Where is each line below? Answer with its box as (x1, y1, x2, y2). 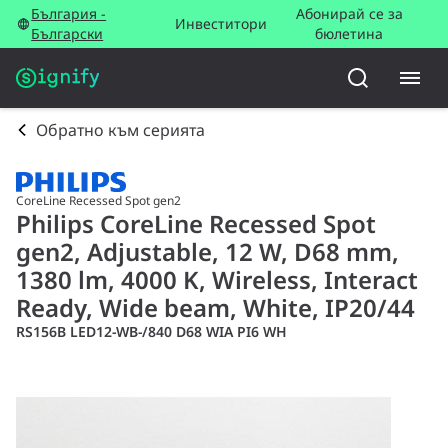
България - (31, 4, 107, 23)
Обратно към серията (36, 119, 205, 141)
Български (31, 24, 104, 43)
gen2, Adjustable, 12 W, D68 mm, (16, 235, 399, 269)
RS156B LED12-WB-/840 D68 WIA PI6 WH (16, 322, 287, 342)
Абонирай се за (295, 4, 403, 23)
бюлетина (315, 24, 384, 43)
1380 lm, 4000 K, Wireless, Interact (16, 263, 418, 297)
